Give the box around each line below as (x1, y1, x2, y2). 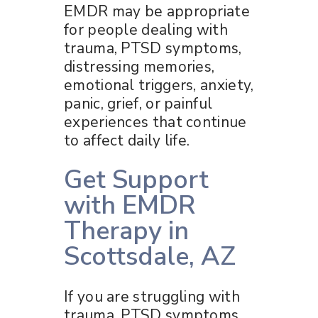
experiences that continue (64, 111, 247, 132)
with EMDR (64, 187, 195, 223)
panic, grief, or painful (64, 93, 213, 114)
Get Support (64, 162, 209, 197)
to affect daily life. (64, 130, 190, 150)
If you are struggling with (64, 286, 240, 307)
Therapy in (64, 213, 189, 248)
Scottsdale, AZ (64, 238, 236, 274)
